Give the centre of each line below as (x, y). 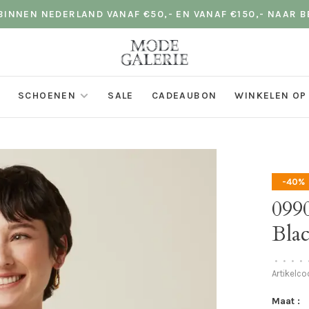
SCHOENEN (47, 96)
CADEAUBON (184, 96)
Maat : (286, 301)
